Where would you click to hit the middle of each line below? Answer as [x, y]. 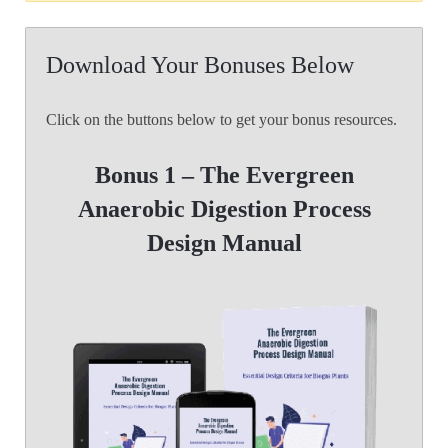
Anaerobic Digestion [185, 209]
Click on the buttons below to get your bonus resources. [221, 120]
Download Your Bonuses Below [200, 65]
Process [331, 209]
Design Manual [224, 243]
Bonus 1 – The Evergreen [224, 175]
